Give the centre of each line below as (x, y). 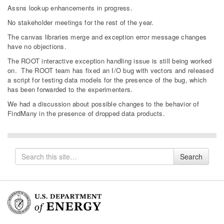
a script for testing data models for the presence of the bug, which (107, 79)
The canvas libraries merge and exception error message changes (107, 36)
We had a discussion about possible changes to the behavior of (103, 103)
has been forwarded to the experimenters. (70, 89)
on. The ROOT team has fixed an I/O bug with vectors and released (110, 70)
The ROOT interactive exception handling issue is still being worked (110, 60)
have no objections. (37, 46)
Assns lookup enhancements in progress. (70, 7)
